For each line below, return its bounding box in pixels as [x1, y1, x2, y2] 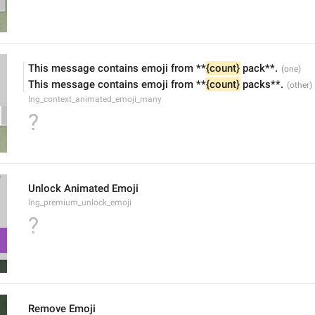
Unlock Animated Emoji [28, 182, 139, 195]
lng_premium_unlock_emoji [28, 198, 131, 207]
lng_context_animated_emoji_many [28, 94, 162, 104]
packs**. [240, 78, 283, 91]
